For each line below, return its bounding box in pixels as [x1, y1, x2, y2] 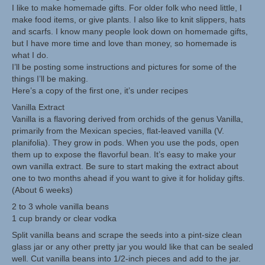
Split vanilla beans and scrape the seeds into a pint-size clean [12, 230, 242, 240]
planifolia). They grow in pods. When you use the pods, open [12, 138, 239, 147]
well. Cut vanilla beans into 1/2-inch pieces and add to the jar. [12, 254, 241, 263]
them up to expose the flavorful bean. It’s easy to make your [12, 150, 236, 159]
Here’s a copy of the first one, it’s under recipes [12, 86, 188, 95]
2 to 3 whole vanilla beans [12, 202, 109, 211]
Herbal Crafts [27, 20, 69, 28]
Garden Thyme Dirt [27, 44, 88, 52]
